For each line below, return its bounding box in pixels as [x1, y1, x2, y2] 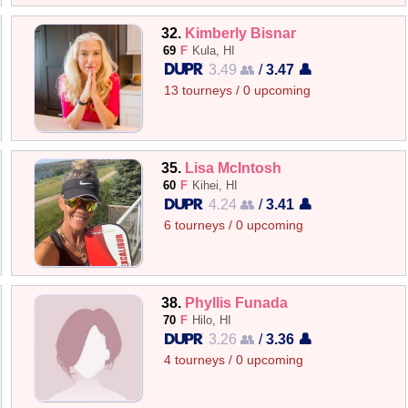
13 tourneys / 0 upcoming [164, 83, 311, 97]
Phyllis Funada [185, 294, 289, 311]
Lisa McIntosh [185, 158, 282, 176]
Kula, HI [192, 43, 236, 57]
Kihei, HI [192, 178, 239, 192]
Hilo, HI [192, 313, 232, 327]
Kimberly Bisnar [185, 24, 297, 41]
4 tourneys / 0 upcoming [164, 353, 304, 367]
